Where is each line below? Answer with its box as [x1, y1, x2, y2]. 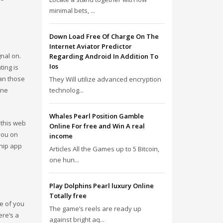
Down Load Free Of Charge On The [49, 32, 159, 41]
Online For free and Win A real [49, 121, 145, 130]
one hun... [49, 155, 79, 164]
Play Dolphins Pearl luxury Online [49, 181, 154, 190]
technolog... [49, 86, 84, 95]
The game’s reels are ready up [49, 204, 141, 213]
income [49, 131, 73, 140]
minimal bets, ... [49, 6, 95, 15]
